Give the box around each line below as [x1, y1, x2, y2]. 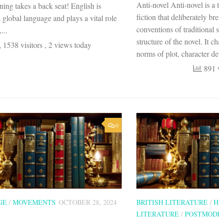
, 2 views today [44, 40, 91, 50]
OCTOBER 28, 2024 [59, 197, 117, 207]
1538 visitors [1, 40, 44, 50]
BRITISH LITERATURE [136, 197, 208, 207]
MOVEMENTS [13, 197, 56, 207]
